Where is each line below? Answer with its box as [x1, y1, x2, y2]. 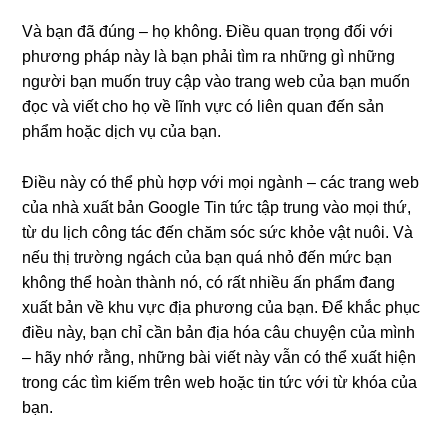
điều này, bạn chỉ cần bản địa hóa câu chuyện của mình [22, 324, 416, 341]
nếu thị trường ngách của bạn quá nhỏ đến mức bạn [22, 249, 393, 266]
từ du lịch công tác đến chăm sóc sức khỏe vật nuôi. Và [22, 224, 414, 241]
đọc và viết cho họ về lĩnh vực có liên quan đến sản [22, 98, 385, 115]
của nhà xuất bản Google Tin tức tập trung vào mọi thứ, [22, 199, 412, 216]
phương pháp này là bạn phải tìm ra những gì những [22, 48, 396, 65]
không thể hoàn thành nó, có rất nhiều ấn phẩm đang [22, 274, 396, 291]
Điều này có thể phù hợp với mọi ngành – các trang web [22, 174, 420, 191]
